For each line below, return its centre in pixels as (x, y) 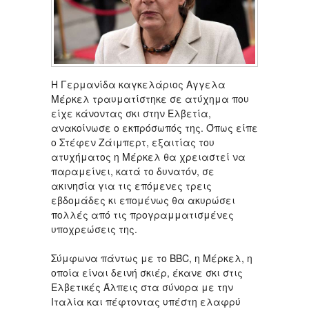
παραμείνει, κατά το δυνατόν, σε (133, 171)
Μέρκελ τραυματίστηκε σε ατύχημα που (150, 98)
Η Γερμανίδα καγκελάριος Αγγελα (138, 84)
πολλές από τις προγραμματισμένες (142, 214)
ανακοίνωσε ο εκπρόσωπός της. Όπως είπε (154, 127)
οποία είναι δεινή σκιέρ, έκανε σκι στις (147, 272)
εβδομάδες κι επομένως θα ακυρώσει (143, 200)
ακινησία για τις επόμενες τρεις (131, 185)
